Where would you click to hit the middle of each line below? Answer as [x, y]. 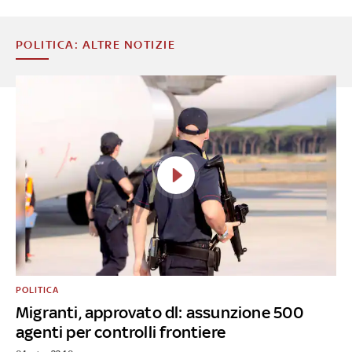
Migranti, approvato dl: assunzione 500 [160, 312]
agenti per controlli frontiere [120, 332]
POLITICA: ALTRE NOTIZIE [95, 44]
